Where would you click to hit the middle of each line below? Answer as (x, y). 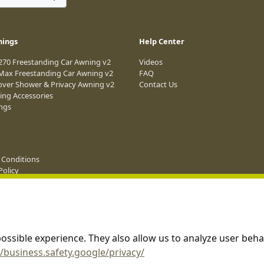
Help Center (161, 41)
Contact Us (158, 84)
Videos (151, 62)
